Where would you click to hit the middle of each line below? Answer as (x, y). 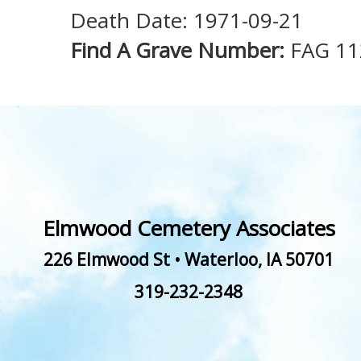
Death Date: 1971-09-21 (187, 21)
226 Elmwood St (107, 259)
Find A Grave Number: (180, 50)
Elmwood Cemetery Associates (189, 228)
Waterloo (221, 259)
